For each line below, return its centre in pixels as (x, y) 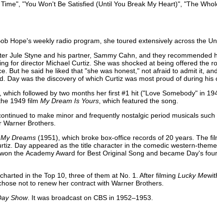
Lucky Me (193, 175)
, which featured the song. (139, 101)
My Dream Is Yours (70, 101)
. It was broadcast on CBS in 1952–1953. (90, 197)
